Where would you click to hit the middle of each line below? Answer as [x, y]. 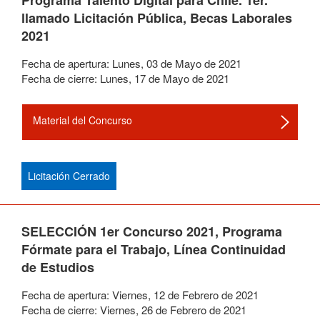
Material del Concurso [82, 120]
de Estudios [58, 267]
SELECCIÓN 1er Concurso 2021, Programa [152, 231]
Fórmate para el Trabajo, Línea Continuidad [154, 249]
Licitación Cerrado [69, 176]
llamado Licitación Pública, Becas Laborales [157, 18]
